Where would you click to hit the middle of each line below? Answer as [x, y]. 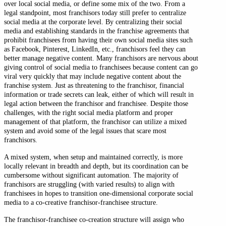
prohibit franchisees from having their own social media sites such [98, 40]
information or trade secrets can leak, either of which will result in [99, 94]
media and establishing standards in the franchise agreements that [97, 31]
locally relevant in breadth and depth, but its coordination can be [96, 166]
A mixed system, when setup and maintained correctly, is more [93, 157]
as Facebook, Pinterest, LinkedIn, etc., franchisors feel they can [95, 49]
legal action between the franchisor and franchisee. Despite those [96, 103]
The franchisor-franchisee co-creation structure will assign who [94, 219]
